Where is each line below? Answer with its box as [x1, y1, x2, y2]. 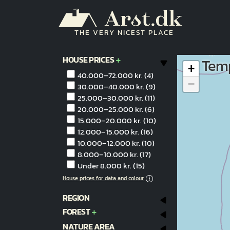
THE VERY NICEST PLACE [74, 27, 174, 38]
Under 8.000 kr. [77, 160, 131, 171]
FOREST [63, 205, 90, 218]
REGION [63, 191, 89, 204]
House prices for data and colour [63, 174, 144, 183]
